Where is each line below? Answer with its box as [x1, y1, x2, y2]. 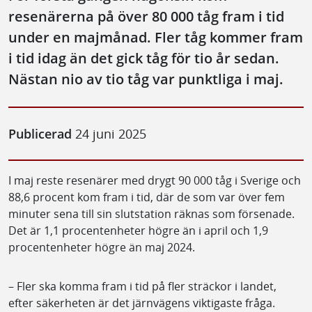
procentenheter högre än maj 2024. [8, 239, 195, 255]
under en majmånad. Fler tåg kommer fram [8, 27, 303, 47]
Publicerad [8, 125, 72, 142]
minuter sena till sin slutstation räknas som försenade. [8, 205, 295, 221]
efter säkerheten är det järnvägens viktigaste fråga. [8, 295, 275, 311]
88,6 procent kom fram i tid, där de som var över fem [8, 189, 285, 205]
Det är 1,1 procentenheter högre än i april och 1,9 [8, 222, 268, 238]
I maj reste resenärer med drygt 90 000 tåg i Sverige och [8, 172, 301, 188]
